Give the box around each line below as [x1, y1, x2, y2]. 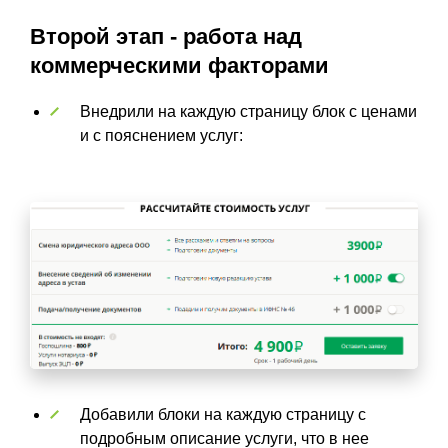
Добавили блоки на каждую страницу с [80, 405, 366, 423]
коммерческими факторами [30, 52, 329, 78]
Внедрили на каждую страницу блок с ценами [80, 102, 417, 120]
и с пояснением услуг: [80, 126, 243, 144]
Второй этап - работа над [30, 23, 302, 49]
